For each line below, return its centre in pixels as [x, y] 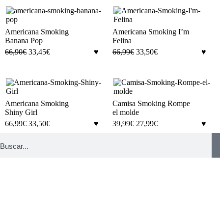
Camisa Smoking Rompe [151, 103]
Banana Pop [24, 40]
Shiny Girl [21, 112]
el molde [126, 112]
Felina [122, 40]
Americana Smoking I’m [151, 31]
